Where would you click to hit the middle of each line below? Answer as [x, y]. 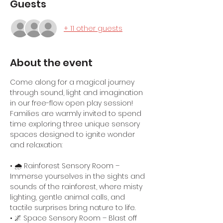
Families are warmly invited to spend [77, 113]
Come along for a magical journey [73, 82]
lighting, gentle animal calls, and [68, 197]
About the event [51, 63]
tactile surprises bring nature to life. [73, 208]
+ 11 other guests [93, 28]
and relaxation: [36, 145]
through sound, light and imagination [77, 93]
